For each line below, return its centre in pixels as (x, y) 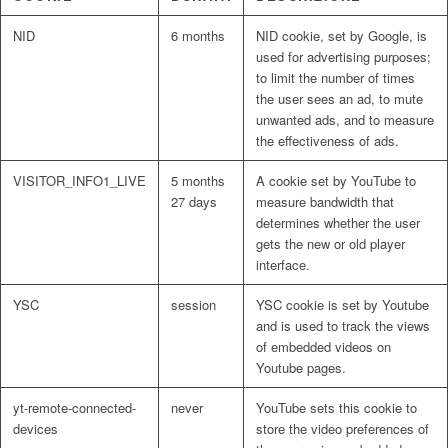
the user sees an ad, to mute (339, 99)
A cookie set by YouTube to (336, 181)
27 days (194, 202)
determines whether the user (338, 223)
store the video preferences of (342, 429)
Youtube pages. (301, 368)
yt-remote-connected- (74, 408)
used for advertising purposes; (343, 57)
